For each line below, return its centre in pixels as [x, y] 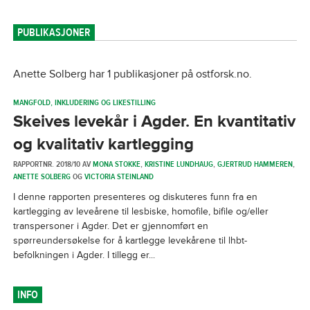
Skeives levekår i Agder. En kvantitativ [154, 121]
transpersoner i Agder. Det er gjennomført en [110, 226]
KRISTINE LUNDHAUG [179, 164]
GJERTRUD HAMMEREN [255, 164]
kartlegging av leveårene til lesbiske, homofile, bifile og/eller [140, 211]
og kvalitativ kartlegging [103, 144]
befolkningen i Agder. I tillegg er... [84, 255]
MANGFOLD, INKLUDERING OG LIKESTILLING [84, 102]
